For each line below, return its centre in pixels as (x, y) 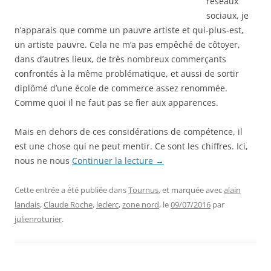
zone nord (141, 204)
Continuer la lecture (114, 160)
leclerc (107, 204)
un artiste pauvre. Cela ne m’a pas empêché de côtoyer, (127, 44)
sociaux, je (227, 15)
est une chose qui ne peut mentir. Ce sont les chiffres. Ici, (131, 146)
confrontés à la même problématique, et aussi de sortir (127, 73)
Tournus (143, 190)
